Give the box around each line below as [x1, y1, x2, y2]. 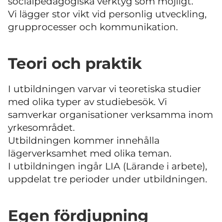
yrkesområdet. [8, 122, 75, 134]
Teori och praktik [8, 54, 142, 73]
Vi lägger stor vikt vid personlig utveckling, [8, 8, 207, 20]
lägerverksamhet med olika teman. [8, 148, 171, 160]
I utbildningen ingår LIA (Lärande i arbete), [8, 161, 207, 172]
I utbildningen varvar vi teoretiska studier [8, 83, 201, 95]
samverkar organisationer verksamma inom [8, 109, 213, 121]
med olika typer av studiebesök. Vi [8, 96, 167, 108]
